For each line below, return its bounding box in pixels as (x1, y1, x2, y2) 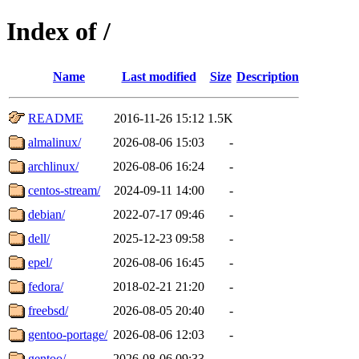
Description (236, 69, 299, 83)
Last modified (121, 69, 196, 83)
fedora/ (28, 279, 63, 293)
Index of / (6, 17, 111, 46)
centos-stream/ (28, 183, 100, 197)
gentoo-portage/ (28, 327, 107, 341)
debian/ (28, 207, 65, 221)
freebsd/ (28, 303, 68, 317)
